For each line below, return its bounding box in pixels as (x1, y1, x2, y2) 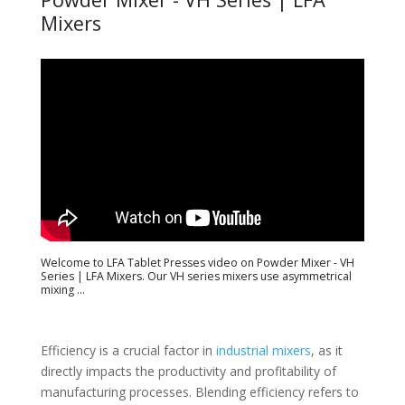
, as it (310, 341, 343, 359)
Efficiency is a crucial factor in (40, 341, 216, 359)
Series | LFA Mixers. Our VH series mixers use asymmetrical (40, 268, 352, 284)
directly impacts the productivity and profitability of (40, 362, 336, 380)
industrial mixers (215, 341, 311, 359)
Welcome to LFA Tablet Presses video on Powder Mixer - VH (40, 254, 354, 270)
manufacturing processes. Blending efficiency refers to (40, 382, 359, 400)
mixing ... (40, 281, 85, 297)
